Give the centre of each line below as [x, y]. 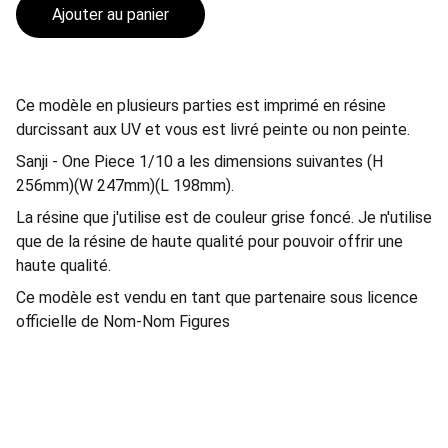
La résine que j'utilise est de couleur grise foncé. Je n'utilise [224, 217]
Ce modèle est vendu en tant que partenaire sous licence [217, 297]
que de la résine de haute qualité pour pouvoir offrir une [209, 241]
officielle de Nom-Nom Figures [123, 321]
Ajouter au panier [110, 14]
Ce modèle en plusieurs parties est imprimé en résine [201, 105]
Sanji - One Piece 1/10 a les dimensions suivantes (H [199, 161]
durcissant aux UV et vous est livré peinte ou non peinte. [213, 129]
